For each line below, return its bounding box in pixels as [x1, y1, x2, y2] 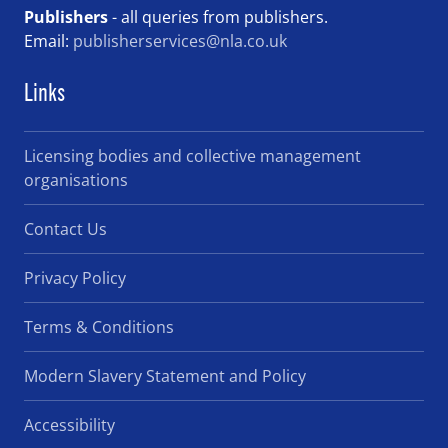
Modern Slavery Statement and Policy [24, 364, 306, 387]
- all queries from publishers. [112, 5, 328, 28]
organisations [24, 168, 128, 191]
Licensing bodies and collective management [24, 144, 361, 167]
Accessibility [24, 413, 115, 436]
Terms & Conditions [24, 315, 174, 338]
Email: [24, 29, 73, 52]
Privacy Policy [24, 266, 126, 289]
